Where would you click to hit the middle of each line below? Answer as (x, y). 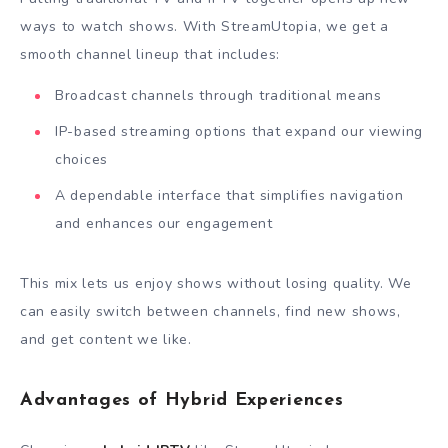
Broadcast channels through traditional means (218, 95)
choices (81, 159)
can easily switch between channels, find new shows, (210, 311)
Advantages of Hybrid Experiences (182, 401)
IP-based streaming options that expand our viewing (239, 131)
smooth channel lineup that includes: (150, 54)
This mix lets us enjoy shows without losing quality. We (216, 283)
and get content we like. (106, 339)
